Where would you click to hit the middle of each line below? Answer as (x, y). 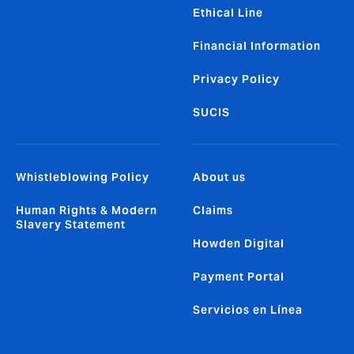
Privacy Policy (236, 79)
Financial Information (257, 45)
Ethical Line (228, 12)
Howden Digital (239, 243)
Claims (213, 210)
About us (219, 177)
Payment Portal (239, 276)
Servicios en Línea (248, 309)
